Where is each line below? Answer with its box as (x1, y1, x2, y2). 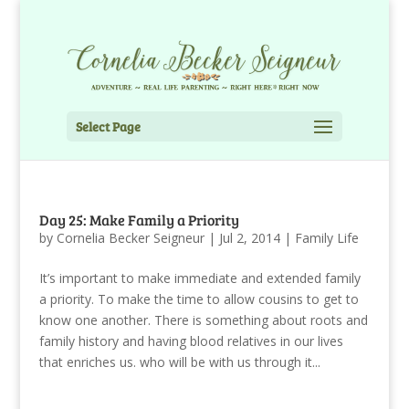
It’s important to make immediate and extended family (38, 268, 361, 287)
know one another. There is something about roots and (38, 310, 368, 329)
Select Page (75, 117, 141, 135)
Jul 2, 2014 (218, 228, 280, 246)
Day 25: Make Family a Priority (38, 209, 239, 229)
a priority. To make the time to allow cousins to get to (38, 289, 359, 308)
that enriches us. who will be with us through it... (38, 352, 320, 371)
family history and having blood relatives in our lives (38, 331, 343, 350)
